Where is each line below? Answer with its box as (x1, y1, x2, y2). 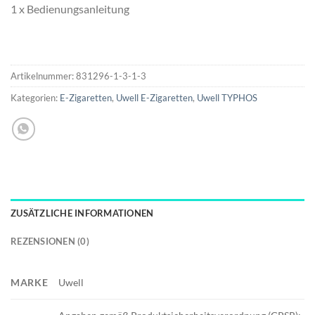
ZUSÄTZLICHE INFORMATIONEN (11, 207, 154, 219)
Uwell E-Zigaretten (116, 92, 193, 104)
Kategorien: (11, 92, 60, 104)
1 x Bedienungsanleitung (11, 2, 129, 16)
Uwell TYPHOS (197, 92, 257, 104)
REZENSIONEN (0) (11, 236, 89, 247)
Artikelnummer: (11, 70, 76, 82)
